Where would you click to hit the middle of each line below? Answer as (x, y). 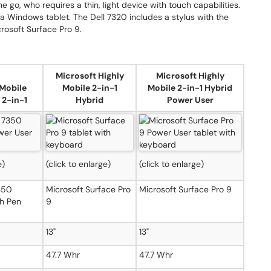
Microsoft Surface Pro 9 (185, 189)
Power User (190, 100)
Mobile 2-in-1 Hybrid (190, 88)
